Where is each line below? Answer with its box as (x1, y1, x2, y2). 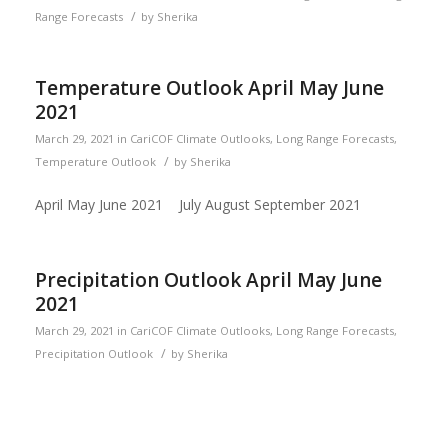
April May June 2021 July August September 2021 (34, 195, 373, 215)
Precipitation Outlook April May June (34, 267, 382, 294)
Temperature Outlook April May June (34, 75, 384, 102)
